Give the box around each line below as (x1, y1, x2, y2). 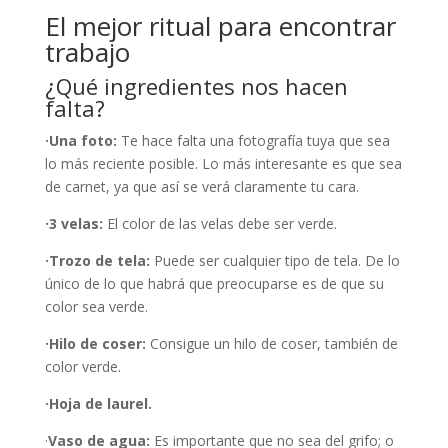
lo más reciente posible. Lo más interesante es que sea (44, 154, 402, 173)
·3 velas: (44, 214, 107, 233)
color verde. (44, 357, 121, 376)
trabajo (44, 34, 130, 70)
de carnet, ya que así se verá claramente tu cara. (44, 177, 359, 196)
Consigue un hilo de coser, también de (149, 334, 398, 353)
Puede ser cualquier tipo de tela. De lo (153, 251, 400, 270)
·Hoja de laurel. (44, 394, 152, 413)
